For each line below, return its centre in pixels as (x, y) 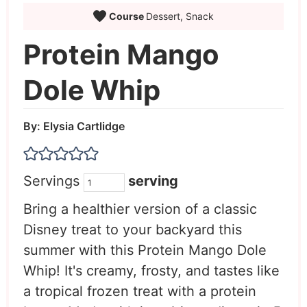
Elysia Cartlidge (84, 126)
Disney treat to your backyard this (132, 229)
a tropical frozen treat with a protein (139, 291)
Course (127, 16)
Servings (53, 181)
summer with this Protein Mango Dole (145, 250)
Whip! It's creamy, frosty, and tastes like (151, 270)
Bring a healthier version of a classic (140, 209)
